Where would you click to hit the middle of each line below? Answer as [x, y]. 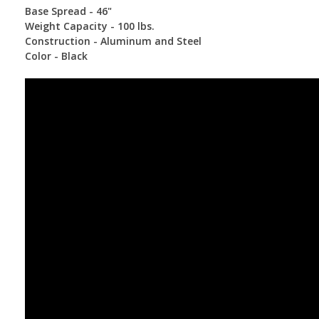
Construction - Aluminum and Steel [113, 41]
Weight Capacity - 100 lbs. [90, 26]
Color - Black [56, 56]
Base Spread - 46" [68, 11]
